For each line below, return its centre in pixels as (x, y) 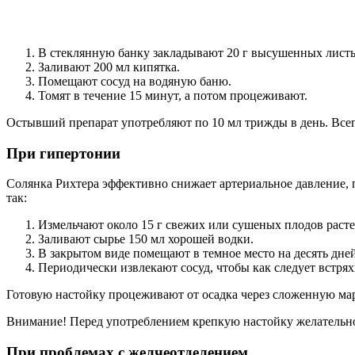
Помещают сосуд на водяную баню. (135, 81)
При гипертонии (63, 153)
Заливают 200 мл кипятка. (109, 67)
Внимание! (36, 322)
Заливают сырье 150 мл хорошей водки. (146, 239)
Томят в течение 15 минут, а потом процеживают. (173, 95)
